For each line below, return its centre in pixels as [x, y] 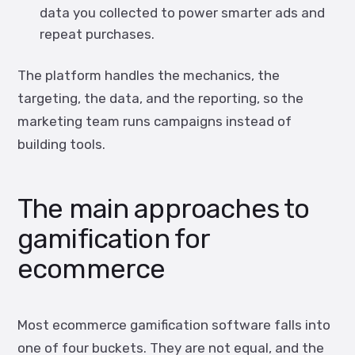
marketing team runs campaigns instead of [155, 121]
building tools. [61, 144]
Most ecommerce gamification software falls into [174, 325]
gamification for [114, 239]
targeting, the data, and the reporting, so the [160, 98]
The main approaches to [164, 209]
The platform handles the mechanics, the [149, 75]
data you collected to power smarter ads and [182, 13]
